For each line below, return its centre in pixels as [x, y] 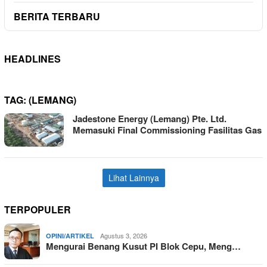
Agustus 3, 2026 [124, 235]
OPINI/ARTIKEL [70, 235]
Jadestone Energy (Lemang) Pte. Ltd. [150, 118]
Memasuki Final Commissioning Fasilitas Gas [167, 130]
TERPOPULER [38, 209]
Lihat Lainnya [133, 177]
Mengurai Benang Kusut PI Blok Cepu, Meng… [143, 246]
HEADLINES [32, 58]
